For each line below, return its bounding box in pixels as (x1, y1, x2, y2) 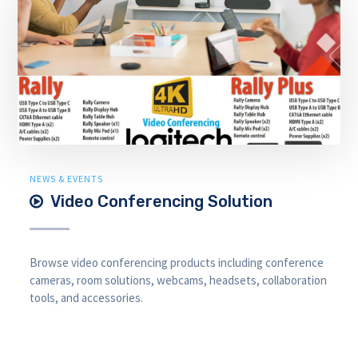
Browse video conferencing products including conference (30, 254, 324, 270)
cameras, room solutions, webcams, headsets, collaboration (30, 272, 328, 288)
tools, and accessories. (30, 289, 144, 305)
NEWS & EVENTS (30, 173, 104, 185)
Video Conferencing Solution (50, 192, 273, 212)
